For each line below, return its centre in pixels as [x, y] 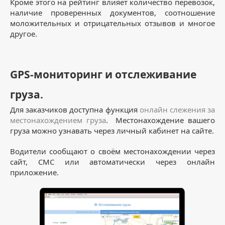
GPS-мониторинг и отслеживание [103, 75]
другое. [24, 34]
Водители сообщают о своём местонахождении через [113, 151]
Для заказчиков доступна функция [75, 110]
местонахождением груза [58, 120]
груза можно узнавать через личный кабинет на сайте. [112, 131]
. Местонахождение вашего [160, 120]
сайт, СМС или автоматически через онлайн [113, 162]
